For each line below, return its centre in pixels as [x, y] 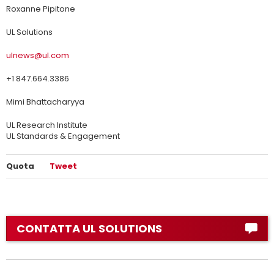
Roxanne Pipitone [41, 9]
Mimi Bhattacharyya [45, 102]
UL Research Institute [47, 125]
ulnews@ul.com [38, 56]
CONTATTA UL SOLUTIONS [89, 229]
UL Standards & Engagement [63, 136]
